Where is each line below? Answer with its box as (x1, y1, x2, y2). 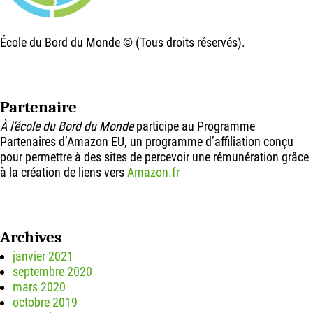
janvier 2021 (13, 249, 73, 264)
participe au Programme (133, 119, 255, 134)
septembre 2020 (13, 264, 92, 279)
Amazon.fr (127, 165, 180, 180)
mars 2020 (13, 279, 66, 295)
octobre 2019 (13, 295, 78, 310)
